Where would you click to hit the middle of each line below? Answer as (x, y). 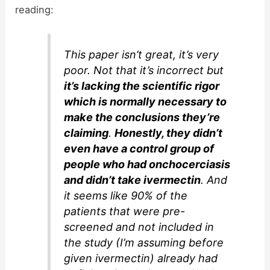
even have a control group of (139, 149)
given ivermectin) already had (141, 259)
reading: (35, 10)
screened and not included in (139, 227)
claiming (86, 133)
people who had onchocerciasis (147, 165)
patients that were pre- (125, 212)
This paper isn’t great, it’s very (142, 55)
